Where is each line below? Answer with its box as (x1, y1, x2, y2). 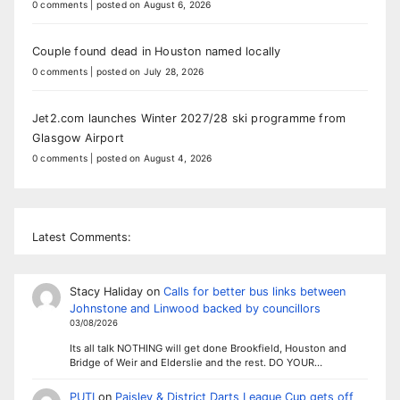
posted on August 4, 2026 (96, 153, 212, 164)
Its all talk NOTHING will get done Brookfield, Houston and (69, 341, 346, 354)
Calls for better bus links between (162, 284, 346, 298)
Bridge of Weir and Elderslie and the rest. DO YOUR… (69, 355, 322, 369)
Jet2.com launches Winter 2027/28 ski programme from (32, 112, 346, 126)
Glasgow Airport (32, 131, 124, 146)
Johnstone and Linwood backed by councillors (69, 301, 321, 315)
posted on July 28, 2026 (96, 66, 204, 78)
